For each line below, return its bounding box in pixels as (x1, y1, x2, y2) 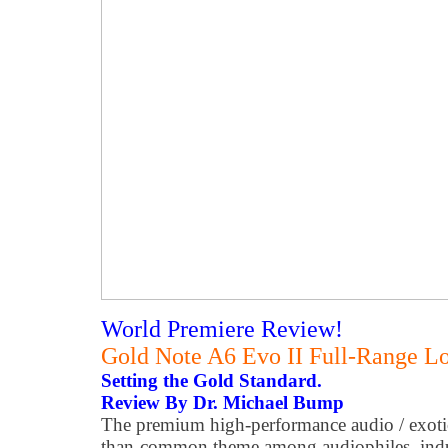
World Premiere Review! (101, 316, 343, 342)
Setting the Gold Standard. (101, 370, 322, 391)
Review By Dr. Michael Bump (101, 392, 344, 413)
